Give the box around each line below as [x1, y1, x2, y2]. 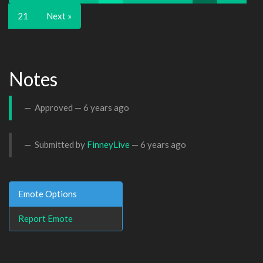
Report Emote [18, 213, 73, 224]
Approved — [33, 102, 83, 113]
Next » [46, 11, 72, 21]
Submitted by [33, 139, 87, 150]
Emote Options [18, 188, 77, 199]
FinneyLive [87, 139, 130, 150]
